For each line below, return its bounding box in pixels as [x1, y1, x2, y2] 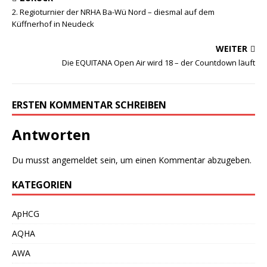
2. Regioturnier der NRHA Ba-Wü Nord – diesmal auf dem [12, 7, 215, 17]
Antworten [12, 125, 91, 144]
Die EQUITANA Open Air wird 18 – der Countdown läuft [62, 57, 255, 68]
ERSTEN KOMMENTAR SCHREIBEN [12, 98, 166, 111]
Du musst [12, 154, 52, 166]
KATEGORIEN [12, 178, 72, 191]
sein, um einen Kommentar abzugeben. [98, 154, 252, 166]
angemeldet [52, 154, 98, 166]
